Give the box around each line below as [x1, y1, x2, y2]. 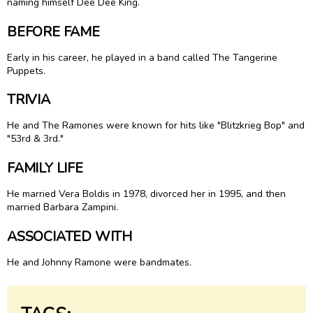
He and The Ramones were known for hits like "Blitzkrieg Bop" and [7, 119, 305, 133]
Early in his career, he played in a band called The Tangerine [7, 50, 277, 64]
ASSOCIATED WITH [7, 226, 133, 246]
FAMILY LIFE [7, 158, 83, 177]
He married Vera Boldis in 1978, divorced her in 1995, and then [7, 187, 286, 201]
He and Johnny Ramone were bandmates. [7, 255, 191, 269]
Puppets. [7, 64, 45, 78]
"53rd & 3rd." [7, 132, 64, 146]
